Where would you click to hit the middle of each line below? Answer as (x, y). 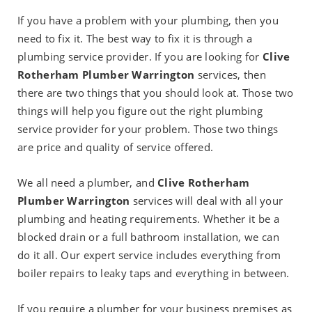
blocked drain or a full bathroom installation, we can (148, 237)
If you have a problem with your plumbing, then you (148, 21)
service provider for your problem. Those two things (148, 129)
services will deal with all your (206, 201)
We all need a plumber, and (88, 183)
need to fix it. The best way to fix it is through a (135, 39)
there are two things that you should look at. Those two (156, 93)
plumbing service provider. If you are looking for (140, 57)
